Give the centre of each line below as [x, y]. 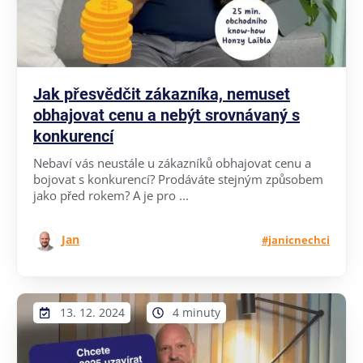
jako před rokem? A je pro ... [111, 195]
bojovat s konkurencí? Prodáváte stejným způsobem [178, 179]
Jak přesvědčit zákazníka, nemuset [162, 94]
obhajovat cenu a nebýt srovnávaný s [167, 115]
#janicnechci [296, 239]
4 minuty [196, 312]
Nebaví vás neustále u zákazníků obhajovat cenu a [172, 162]
